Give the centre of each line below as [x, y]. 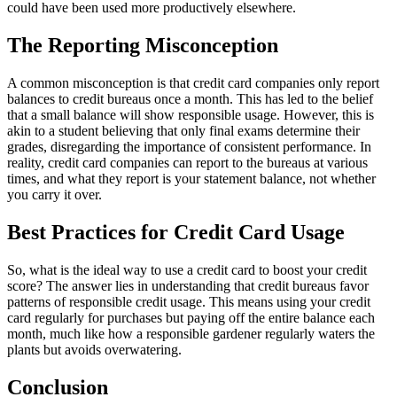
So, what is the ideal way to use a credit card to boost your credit [187, 269]
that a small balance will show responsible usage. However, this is [191, 115]
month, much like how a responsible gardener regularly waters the [191, 333]
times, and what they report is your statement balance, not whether [191, 179]
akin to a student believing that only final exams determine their [183, 131]
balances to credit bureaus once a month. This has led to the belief [190, 99]
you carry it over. [54, 195]
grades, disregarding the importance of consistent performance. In [189, 147]
